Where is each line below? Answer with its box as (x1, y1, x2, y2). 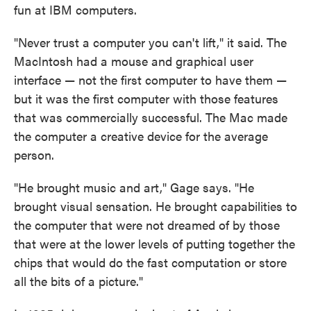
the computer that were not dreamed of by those (14, 216, 280, 234)
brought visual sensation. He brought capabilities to (14, 197, 297, 215)
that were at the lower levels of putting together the (14, 235, 295, 253)
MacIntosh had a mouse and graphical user (14, 52, 253, 70)
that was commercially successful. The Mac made (14, 108, 287, 126)
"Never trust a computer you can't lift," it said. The (14, 33, 287, 51)
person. (14, 146, 54, 164)
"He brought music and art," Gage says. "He (14, 178, 254, 196)
